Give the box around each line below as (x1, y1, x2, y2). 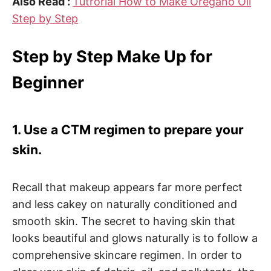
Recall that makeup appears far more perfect (12, 180, 243, 194)
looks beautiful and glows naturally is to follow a (12, 231, 258, 244)
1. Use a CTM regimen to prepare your (12, 122, 244, 138)
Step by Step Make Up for (12, 46, 212, 67)
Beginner (12, 72, 84, 93)
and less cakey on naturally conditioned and (12, 197, 237, 211)
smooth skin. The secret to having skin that (12, 214, 235, 227)
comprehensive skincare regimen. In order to (12, 248, 242, 261)
